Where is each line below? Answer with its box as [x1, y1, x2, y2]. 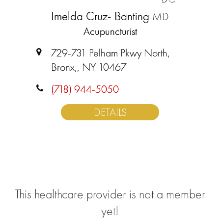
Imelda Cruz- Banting [51, 8, 152, 24]
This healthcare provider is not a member [15, 186, 205, 202]
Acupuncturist [83, 24, 137, 38]
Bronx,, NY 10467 [51, 60, 127, 74]
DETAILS [93, 105, 127, 119]
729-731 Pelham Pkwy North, [51, 46, 170, 60]
